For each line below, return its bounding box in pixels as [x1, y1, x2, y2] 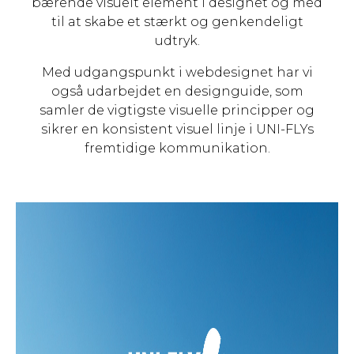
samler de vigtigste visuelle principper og [40, 103, 314, 118]
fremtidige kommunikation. [84, 141, 270, 156]
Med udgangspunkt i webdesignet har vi [41, 65, 313, 80]
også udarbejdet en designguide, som [51, 84, 303, 99]
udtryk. [154, 33, 200, 48]
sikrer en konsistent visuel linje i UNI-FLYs [40, 122, 314, 137]
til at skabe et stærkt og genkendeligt [51, 14, 303, 29]
